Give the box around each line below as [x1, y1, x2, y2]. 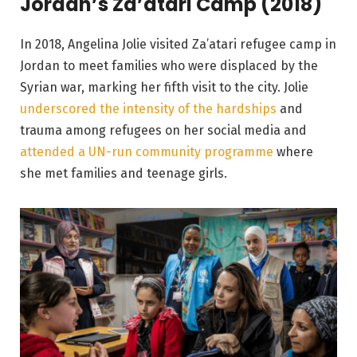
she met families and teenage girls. [20, 166, 227, 182]
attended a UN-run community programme [20, 144, 273, 160]
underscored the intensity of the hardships [20, 101, 277, 117]
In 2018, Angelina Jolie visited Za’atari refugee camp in [20, 37, 336, 53]
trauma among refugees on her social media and [20, 123, 307, 139]
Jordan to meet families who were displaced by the [20, 58, 318, 74]
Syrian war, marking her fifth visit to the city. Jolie [20, 80, 308, 96]
